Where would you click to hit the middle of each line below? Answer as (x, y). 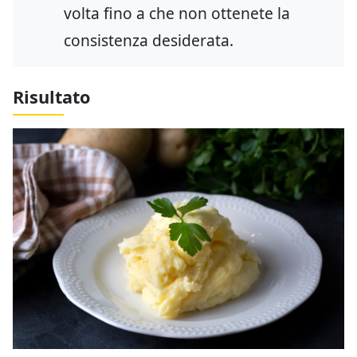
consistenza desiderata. (149, 40)
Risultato (51, 96)
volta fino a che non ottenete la (177, 13)
